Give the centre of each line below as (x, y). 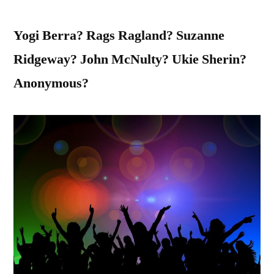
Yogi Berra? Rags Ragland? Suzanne (119, 35)
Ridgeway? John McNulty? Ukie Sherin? (130, 59)
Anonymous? (51, 83)
